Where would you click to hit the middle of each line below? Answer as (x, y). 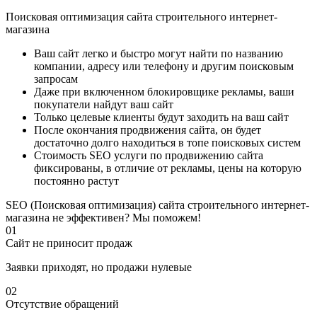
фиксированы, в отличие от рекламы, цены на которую (168, 168)
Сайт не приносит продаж (69, 243)
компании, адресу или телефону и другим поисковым (164, 67)
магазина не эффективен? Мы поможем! (103, 218)
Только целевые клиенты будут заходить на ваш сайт (161, 117)
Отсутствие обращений (62, 304)
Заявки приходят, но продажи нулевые (99, 267)
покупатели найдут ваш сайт (104, 105)
